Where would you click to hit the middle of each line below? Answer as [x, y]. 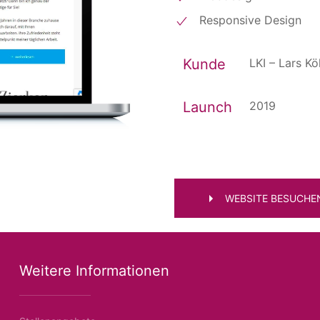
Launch [207, 107]
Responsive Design [250, 20]
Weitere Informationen [94, 271]
